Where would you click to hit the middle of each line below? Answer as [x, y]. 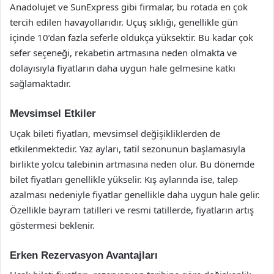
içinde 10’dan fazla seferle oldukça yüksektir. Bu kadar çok [131, 37]
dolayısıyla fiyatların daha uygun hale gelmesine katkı [123, 68]
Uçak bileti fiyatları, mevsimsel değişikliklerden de [115, 133]
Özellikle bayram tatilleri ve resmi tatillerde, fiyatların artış [132, 209]
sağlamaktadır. [40, 83]
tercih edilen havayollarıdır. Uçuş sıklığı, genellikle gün [124, 22]
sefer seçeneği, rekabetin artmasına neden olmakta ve [123, 53]
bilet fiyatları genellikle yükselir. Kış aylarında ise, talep [124, 179]
